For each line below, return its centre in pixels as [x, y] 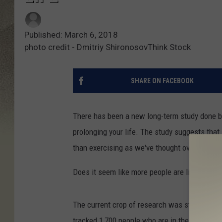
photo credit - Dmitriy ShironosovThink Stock [108, 47]
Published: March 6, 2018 [71, 35]
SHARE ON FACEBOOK [162, 81]
